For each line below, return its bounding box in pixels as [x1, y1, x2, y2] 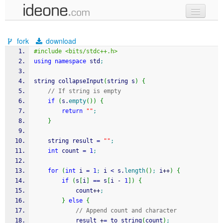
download [44, 36, 77, 46]
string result [48, 137, 97, 144]
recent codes [33, 62, 80, 73]
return [62, 108, 83, 114]
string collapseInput [34, 78, 104, 85]
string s [107, 78, 135, 85]
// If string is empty [48, 88, 121, 95]
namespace [55, 58, 86, 65]
